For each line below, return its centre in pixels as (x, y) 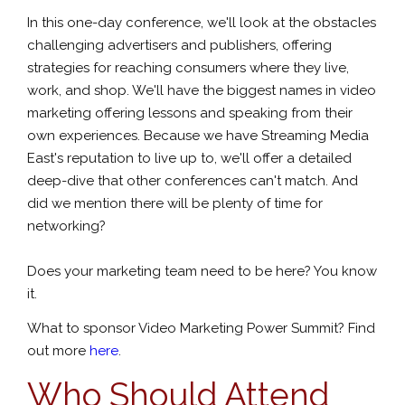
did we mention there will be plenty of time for (175, 203)
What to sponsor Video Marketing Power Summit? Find (201, 328)
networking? (66, 226)
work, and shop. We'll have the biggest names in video (202, 90)
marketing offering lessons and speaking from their (190, 113)
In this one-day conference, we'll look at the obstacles (202, 22)
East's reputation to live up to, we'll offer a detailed (189, 158)
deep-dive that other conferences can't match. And (193, 180)
